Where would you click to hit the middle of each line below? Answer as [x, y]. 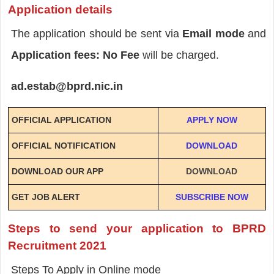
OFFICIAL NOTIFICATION [63, 145]
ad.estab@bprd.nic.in [67, 86]
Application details [60, 9]
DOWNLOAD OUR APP [57, 171]
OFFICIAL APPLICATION [61, 120]
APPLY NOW [212, 120]
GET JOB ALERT [46, 197]
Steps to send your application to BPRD [137, 228]
